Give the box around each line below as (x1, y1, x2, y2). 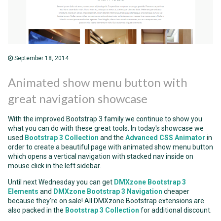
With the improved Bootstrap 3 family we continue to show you (8, 114, 202, 123)
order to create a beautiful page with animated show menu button (8, 143, 213, 151)
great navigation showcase (8, 91, 147, 106)
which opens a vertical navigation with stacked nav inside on (8, 152, 193, 160)
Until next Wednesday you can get (8, 178, 114, 186)
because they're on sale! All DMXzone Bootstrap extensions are (8, 196, 204, 205)
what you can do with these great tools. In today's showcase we (8, 124, 204, 132)
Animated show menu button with (8, 74, 187, 89)
